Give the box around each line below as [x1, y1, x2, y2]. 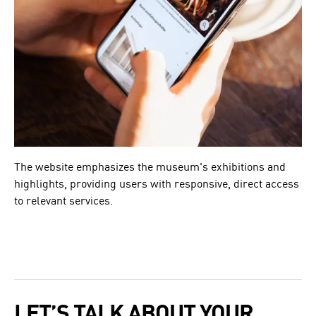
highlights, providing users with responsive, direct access [14, 176, 299, 190]
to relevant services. [14, 193, 113, 207]
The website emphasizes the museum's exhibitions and [14, 159, 286, 174]
